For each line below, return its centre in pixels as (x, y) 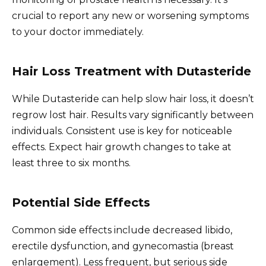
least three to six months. (71, 163)
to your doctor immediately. (78, 31)
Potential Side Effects (81, 202)
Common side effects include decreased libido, (122, 230)
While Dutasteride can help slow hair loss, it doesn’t (133, 99)
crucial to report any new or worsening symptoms (130, 15)
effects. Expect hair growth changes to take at (122, 147)
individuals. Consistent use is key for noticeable (122, 131)
